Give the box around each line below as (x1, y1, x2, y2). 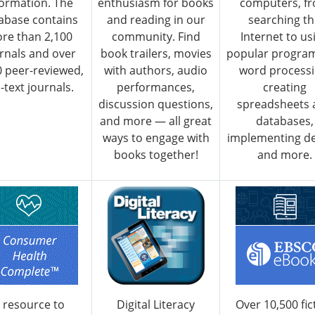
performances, (117, 79, 195, 96)
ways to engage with (102, 130, 210, 146)
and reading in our (106, 12, 205, 28)
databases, (255, 113, 314, 129)
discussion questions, (98, 96, 213, 112)
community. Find (111, 29, 200, 45)
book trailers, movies (100, 46, 212, 62)
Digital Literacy (117, 297, 195, 313)
